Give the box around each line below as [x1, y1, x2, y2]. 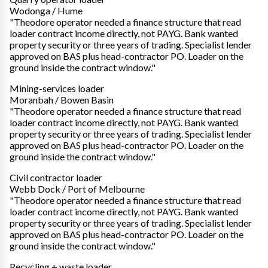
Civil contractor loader [10, 171, 102, 183]
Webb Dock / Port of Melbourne [10, 182, 145, 194]
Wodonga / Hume [10, 4, 83, 16]
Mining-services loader [10, 82, 104, 94]
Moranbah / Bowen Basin [10, 93, 114, 105]
